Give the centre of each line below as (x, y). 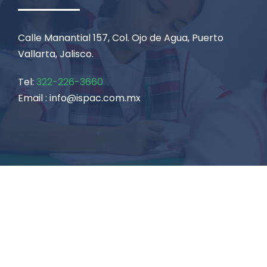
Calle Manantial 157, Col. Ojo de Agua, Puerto (121, 38)
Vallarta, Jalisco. (56, 54)
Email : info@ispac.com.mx (79, 98)
